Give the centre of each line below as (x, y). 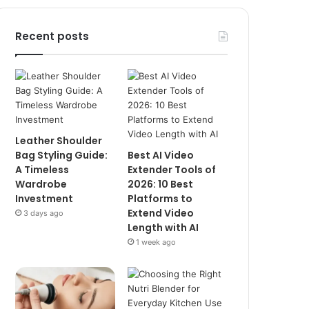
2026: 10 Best (161, 184)
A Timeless (42, 170)
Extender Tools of (172, 170)
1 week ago (156, 242)
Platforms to (160, 199)
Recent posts (52, 36)
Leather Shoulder (59, 141)
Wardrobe (41, 184)
